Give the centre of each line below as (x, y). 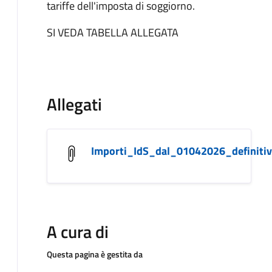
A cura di (78, 232)
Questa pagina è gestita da (95, 254)
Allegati (74, 104)
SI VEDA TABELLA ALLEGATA (113, 32)
